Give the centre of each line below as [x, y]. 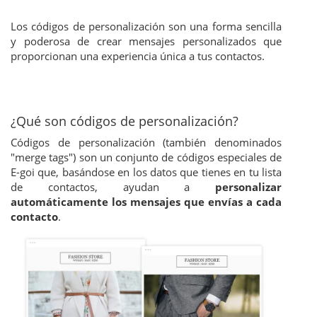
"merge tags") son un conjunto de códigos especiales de [146, 157]
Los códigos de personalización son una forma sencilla [146, 26]
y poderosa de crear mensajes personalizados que [146, 41]
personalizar [248, 187]
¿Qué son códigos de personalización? [125, 121]
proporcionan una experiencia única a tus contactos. [138, 56]
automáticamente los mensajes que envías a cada [146, 202]
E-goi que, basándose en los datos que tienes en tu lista [146, 172]
